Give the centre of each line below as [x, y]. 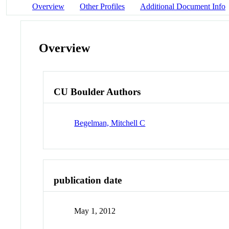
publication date [88, 180]
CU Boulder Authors [97, 92]
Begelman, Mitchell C [110, 123]
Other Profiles [102, 6]
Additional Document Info [183, 6]
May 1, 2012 [95, 211]
